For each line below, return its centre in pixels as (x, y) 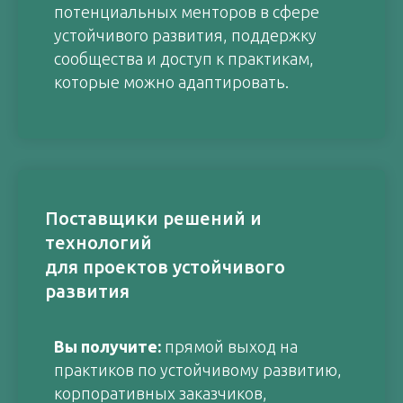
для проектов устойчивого (165, 267)
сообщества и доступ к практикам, (184, 58)
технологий (99, 242)
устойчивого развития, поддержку (185, 35)
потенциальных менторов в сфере (187, 12)
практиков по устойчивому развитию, (198, 370)
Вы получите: (109, 346)
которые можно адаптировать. (171, 82)
